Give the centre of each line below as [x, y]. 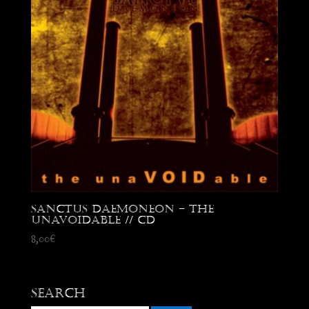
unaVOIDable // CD [93, 220]
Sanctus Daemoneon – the [122, 209]
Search [58, 293]
